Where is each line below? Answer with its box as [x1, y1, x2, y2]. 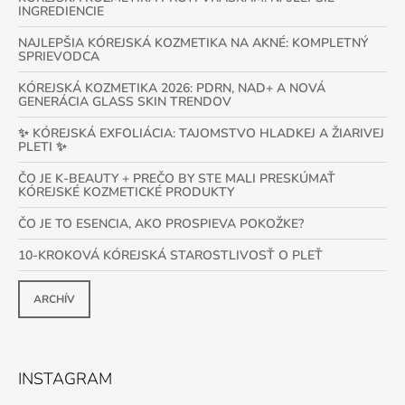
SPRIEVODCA [18, 47, 99, 65]
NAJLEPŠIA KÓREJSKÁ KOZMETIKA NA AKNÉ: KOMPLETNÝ [18, 33, 368, 52]
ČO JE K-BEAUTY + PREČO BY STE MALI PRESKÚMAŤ [18, 169, 335, 187]
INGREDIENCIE [18, 2, 104, 20]
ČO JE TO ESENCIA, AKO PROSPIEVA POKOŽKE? [18, 214, 304, 232]
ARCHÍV [33, 291, 75, 306]
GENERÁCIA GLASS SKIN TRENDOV [18, 92, 231, 110]
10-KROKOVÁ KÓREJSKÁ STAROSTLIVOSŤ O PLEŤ [18, 246, 323, 264]
